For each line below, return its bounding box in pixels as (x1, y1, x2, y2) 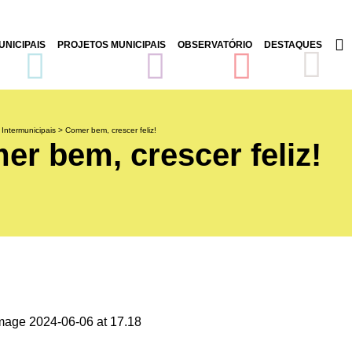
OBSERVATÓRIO (177, 39, 252, 50)
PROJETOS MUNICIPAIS (57, 39, 166, 50)
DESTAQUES (263, 39, 322, 50)
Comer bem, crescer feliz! (65, 126, 156, 134)
